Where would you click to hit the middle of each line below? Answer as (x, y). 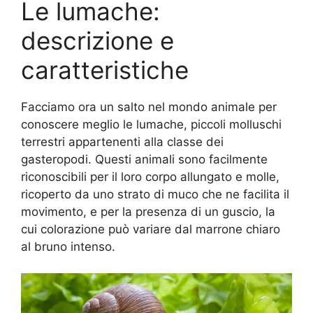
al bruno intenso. (68, 246)
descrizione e (97, 40)
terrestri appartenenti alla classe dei (122, 141)
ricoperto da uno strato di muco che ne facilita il (155, 194)
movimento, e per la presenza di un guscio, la (148, 211)
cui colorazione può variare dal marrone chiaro (151, 229)
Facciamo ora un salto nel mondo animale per (149, 107)
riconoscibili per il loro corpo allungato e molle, (150, 176)
